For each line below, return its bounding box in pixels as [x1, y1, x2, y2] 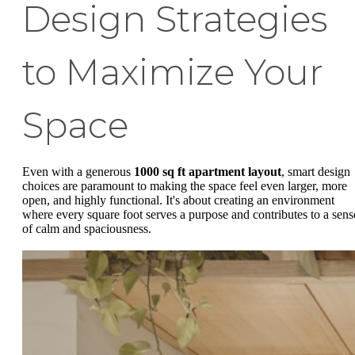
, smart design [281, 165, 350, 179]
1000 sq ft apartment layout [134, 165, 281, 179]
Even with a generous [22, 165, 134, 179]
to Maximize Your [22, 51, 323, 94]
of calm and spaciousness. [22, 222, 151, 236]
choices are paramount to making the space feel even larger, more [22, 179, 347, 193]
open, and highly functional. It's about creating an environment [22, 193, 334, 208]
